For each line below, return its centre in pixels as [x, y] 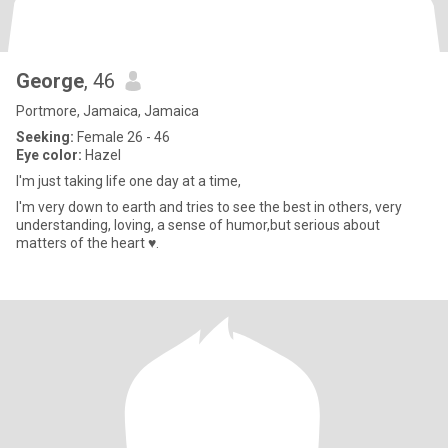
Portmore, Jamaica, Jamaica [107, 111]
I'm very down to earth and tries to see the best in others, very [209, 207]
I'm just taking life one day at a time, [128, 181]
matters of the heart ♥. [87, 243]
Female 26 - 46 [122, 137]
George [50, 81]
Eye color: [49, 155]
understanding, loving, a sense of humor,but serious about [198, 225]
